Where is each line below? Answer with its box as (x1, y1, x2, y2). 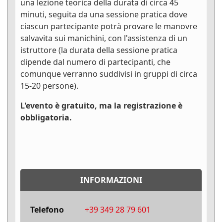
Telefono (30, 204, 64, 216)
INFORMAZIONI (80, 174, 142, 186)
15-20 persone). (20, 80, 78, 92)
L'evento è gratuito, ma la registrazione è (20, 100, 182, 111)
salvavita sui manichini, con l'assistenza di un (20, 33, 187, 44)
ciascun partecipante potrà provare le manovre (20, 21, 197, 32)
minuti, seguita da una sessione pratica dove (20, 9, 187, 20)
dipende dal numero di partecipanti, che (20, 56, 170, 68)
